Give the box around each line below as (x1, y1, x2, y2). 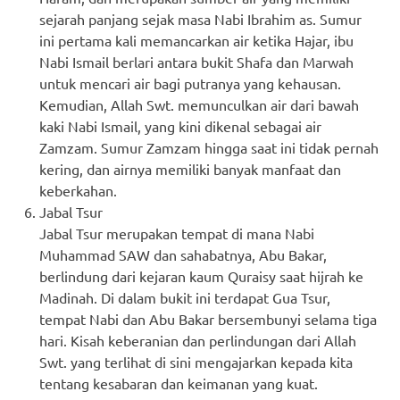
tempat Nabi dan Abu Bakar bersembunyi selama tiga (39, 309, 377, 328)
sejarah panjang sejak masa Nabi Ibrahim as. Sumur (39, 9, 362, 28)
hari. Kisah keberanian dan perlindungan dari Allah (39, 330, 356, 349)
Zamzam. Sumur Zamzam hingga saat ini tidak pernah (39, 137, 379, 156)
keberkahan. (39, 180, 117, 199)
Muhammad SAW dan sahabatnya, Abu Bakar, (39, 245, 327, 263)
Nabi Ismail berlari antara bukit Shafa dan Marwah (39, 52, 354, 71)
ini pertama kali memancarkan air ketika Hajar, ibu (39, 30, 354, 49)
